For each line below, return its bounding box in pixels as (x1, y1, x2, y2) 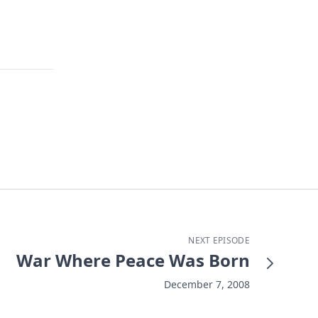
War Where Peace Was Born (16, 248, 250, 272)
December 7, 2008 (164, 277, 250, 291)
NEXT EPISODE (188, 234, 250, 246)
